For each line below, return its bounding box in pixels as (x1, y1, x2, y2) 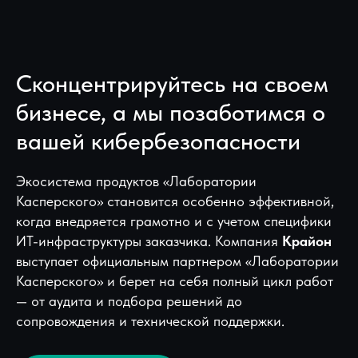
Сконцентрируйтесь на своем (16, 69, 328, 98)
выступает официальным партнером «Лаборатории (16, 253, 339, 270)
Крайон (282, 233, 332, 250)
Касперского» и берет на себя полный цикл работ (16, 272, 333, 290)
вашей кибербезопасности (16, 126, 300, 156)
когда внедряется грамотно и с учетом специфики (16, 213, 332, 230)
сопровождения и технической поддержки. (16, 312, 284, 330)
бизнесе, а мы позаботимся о (16, 97, 325, 127)
